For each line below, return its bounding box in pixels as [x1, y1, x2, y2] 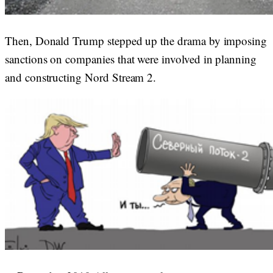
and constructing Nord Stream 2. [5, 69, 157, 85]
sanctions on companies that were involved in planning [5, 51, 257, 66]
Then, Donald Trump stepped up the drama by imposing [5, 33, 268, 48]
